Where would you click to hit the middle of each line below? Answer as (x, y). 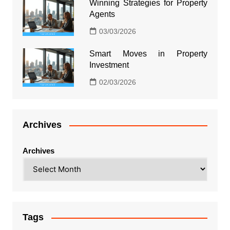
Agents (102, 14)
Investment (109, 65)
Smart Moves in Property (148, 54)
